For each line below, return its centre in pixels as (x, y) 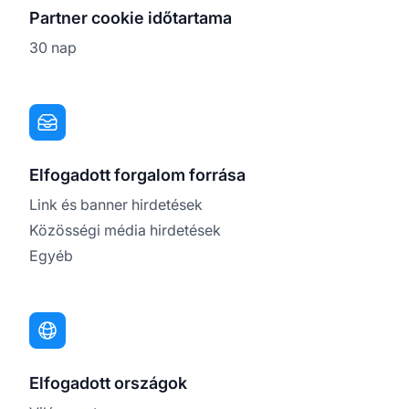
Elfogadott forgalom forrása (137, 174)
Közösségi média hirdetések (125, 230)
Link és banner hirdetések (116, 204)
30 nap (53, 47)
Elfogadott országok (108, 383)
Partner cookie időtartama (131, 17)
